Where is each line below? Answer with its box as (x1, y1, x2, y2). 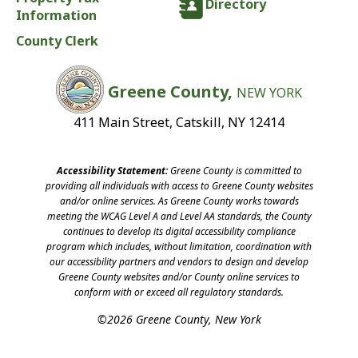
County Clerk (16, 31, 98, 50)
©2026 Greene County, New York (97, 311, 261, 327)
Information (16, 6, 97, 24)
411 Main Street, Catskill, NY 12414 (74, 113, 284, 131)
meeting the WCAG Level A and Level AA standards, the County (46, 209, 312, 223)
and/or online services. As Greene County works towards (59, 193, 299, 208)
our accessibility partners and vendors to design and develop (50, 254, 308, 268)
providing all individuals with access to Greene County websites (45, 178, 313, 193)
